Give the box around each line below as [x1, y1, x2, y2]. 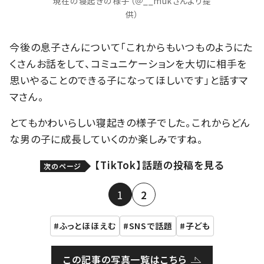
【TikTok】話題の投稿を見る [94, 157, 224, 173]
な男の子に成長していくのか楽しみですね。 [9, 131, 204, 147]
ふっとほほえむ [59, 220, 116, 232]
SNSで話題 [128, 220, 173, 232]
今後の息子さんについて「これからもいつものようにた [9, 39, 253, 55]
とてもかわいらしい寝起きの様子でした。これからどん [9, 115, 251, 130]
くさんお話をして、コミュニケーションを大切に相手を [9, 56, 247, 71]
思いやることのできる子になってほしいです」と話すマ [9, 72, 249, 88]
